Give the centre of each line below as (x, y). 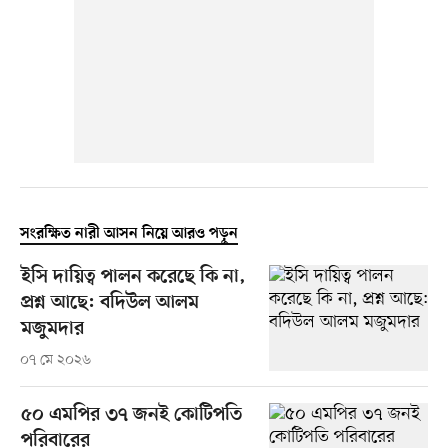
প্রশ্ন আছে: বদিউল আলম (109, 304)
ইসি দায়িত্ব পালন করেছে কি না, (133, 278)
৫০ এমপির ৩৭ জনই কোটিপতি (131, 416)
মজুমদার (52, 330)
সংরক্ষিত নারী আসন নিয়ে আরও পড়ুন (128, 234)
